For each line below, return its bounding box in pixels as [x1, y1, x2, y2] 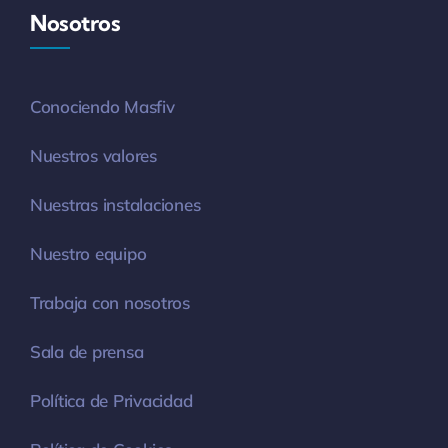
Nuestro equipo [29, 242, 147, 264]
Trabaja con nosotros [29, 291, 190, 313]
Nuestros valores [29, 144, 157, 166]
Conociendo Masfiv [29, 95, 175, 117]
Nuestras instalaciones [29, 193, 201, 215]
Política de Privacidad [29, 389, 193, 411]
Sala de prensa [29, 340, 144, 362]
